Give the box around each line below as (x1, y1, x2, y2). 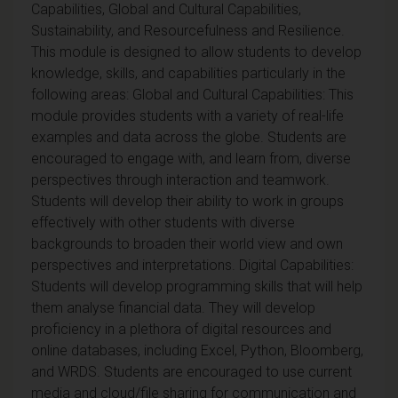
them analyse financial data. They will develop (31, 298, 315, 316)
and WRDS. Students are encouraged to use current (31, 362, 352, 380)
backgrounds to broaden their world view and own (31, 235, 343, 252)
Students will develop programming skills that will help (31, 277, 362, 295)
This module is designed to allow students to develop (31, 43, 362, 60)
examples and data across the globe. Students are (31, 128, 346, 146)
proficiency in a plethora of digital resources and (31, 320, 331, 338)
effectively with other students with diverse (31, 213, 295, 231)
